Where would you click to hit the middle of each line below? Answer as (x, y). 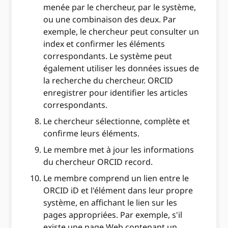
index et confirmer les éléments (104, 44)
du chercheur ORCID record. (99, 162)
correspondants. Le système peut (108, 56)
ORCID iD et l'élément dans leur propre (118, 191)
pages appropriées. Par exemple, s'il (113, 215)
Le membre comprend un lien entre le (116, 178)
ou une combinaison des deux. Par (110, 20)
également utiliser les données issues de (121, 68)
